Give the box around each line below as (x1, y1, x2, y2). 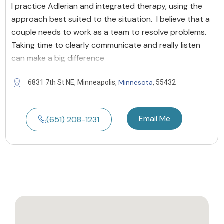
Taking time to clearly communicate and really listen (11, 39, 200, 50)
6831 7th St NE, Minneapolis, (28, 78, 118, 86)
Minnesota (118, 77, 153, 87)
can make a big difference (11, 52, 104, 63)
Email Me (139, 113, 170, 124)
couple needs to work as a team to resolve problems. (11, 26, 206, 37)
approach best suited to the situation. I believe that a (11, 13, 210, 24)
